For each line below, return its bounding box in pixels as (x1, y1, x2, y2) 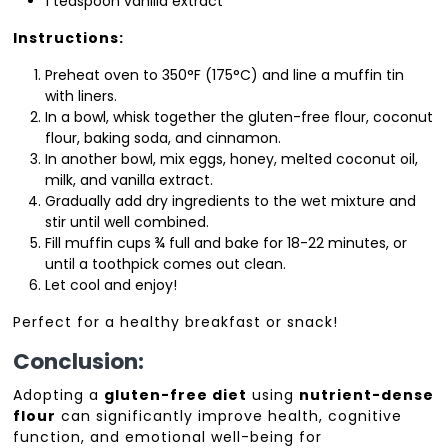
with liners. (45, 86, 118, 107)
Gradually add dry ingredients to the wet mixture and (45, 191, 417, 212)
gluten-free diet (104, 385, 248, 406)
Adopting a (13, 385, 105, 406)
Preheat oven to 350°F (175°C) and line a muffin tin (45, 65, 405, 86)
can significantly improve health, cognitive (56, 406, 403, 427)
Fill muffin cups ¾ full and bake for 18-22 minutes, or (45, 233, 408, 254)
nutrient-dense (299, 385, 435, 406)
